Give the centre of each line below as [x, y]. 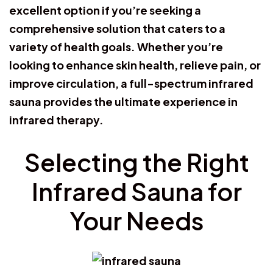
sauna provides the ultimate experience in [123, 101]
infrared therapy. [56, 119]
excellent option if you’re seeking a [105, 10]
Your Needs [136, 220]
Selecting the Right [136, 161]
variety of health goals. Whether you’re [116, 46]
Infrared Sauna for [136, 191]
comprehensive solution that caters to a [117, 28]
